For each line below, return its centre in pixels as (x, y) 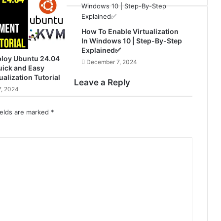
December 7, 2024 (111, 62)
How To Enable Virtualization (130, 31)
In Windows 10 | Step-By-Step (131, 41)
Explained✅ (101, 50)
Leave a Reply (102, 82)
